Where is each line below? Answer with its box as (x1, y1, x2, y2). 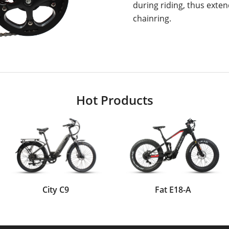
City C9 (42, 184, 70, 196)
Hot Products (76, 91, 153, 109)
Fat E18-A (155, 184, 192, 196)
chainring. (132, 13, 171, 25)
